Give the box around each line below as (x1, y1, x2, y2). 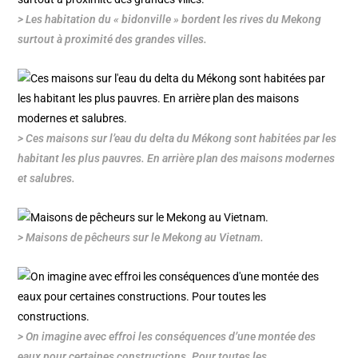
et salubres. (18, 172, 76, 185)
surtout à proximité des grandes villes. (18, 33, 208, 46)
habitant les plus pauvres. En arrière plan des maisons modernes (18, 152, 336, 165)
